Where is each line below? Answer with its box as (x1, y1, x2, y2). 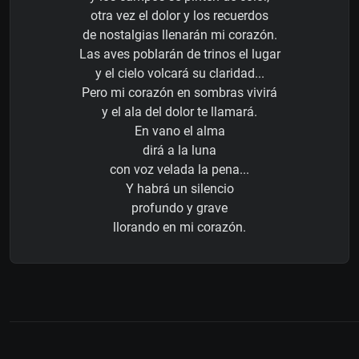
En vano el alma (134, 123, 225, 139)
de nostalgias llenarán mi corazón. (82, 26, 277, 42)
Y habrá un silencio (125, 180, 234, 196)
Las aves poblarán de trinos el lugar (79, 46, 280, 62)
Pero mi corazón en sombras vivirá (82, 84, 277, 100)
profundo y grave (131, 200, 228, 216)
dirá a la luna (143, 142, 216, 158)
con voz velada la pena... (110, 161, 249, 177)
